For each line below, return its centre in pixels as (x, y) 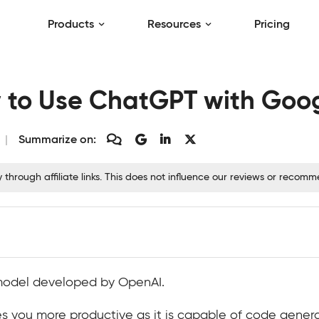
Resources (174, 25)
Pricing (272, 25)
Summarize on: (57, 140)
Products (71, 25)
